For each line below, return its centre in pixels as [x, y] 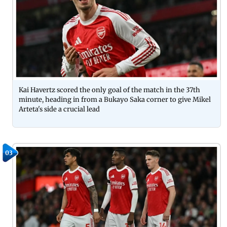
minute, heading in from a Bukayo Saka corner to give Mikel [115, 100]
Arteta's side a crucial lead [59, 109]
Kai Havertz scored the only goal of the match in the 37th [109, 90]
